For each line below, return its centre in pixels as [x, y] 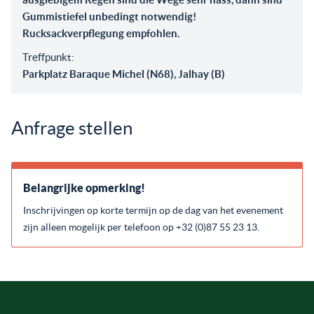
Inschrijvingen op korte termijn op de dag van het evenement [153, 210]
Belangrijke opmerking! [84, 187]
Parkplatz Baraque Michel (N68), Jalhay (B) [124, 74]
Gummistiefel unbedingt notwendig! [109, 16]
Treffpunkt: [48, 57]
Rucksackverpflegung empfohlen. [101, 33]
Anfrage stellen [72, 128]
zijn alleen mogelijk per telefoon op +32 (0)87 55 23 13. [141, 227]
